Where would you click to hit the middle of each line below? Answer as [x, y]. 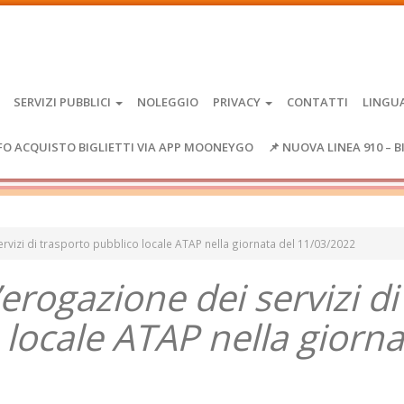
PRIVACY [238, 102]
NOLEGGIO [168, 102]
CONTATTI [317, 102]
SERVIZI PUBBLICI [64, 102]
